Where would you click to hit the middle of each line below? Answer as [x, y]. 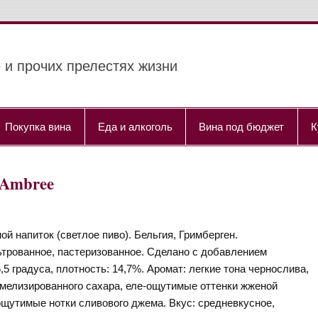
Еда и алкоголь [135, 126]
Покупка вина [38, 126]
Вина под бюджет [242, 126]
